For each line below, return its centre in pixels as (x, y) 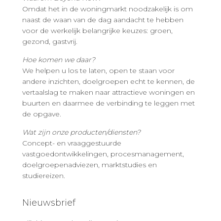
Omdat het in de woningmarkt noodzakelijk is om (108, 9)
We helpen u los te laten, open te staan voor (98, 70)
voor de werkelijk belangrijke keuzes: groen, (97, 30)
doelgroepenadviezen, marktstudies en (90, 165)
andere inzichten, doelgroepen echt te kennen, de (109, 81)
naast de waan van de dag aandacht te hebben (103, 19)
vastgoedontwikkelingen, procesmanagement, (103, 154)
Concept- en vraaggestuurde (72, 143)
